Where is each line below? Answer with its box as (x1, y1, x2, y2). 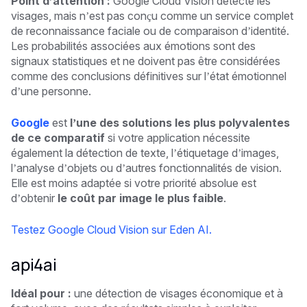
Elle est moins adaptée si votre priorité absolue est (11, 175, 256, 190)
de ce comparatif (11, 130, 105, 145)
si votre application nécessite (105, 130, 250, 145)
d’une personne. (11, 84, 91, 98)
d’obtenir (11, 191, 58, 205)
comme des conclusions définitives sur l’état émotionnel (11, 69, 286, 83)
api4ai (11, 252, 57, 275)
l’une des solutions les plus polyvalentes (70, 115, 290, 130)
